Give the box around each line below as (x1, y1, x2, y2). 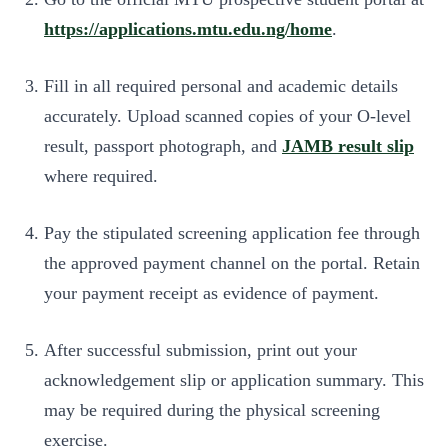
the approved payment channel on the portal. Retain (44, 253, 420, 274)
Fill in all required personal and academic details (44, 76, 398, 97)
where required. (44, 166, 158, 187)
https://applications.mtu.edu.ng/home (44, 19, 332, 40)
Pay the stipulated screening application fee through (44, 223, 420, 244)
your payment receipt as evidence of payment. (44, 283, 379, 304)
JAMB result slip (282, 136, 414, 157)
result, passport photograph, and (44, 136, 282, 157)
